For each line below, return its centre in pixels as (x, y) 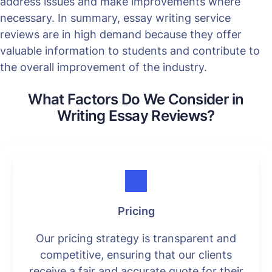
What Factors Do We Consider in (136, 99)
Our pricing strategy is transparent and (136, 238)
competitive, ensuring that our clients (136, 254)
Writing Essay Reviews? (136, 115)
